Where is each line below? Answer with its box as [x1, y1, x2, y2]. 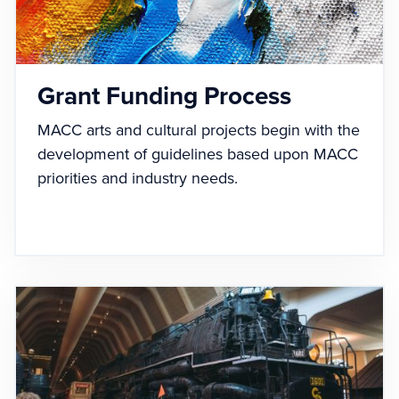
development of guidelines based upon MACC [37, 144, 358, 165]
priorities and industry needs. [37, 168, 238, 189]
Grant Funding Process [37, 81, 291, 112]
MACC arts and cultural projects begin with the [37, 120, 360, 141]
